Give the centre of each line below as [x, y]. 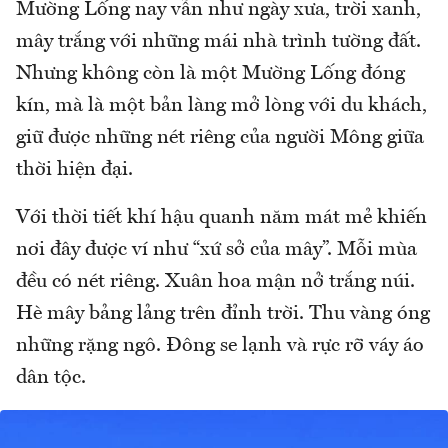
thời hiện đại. [77, 170]
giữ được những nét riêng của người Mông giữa [220, 138]
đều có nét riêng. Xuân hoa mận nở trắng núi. [215, 282]
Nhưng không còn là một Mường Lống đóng [210, 74]
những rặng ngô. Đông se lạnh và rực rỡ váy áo [220, 346]
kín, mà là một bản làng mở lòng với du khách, [221, 106]
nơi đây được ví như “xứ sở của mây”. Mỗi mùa [216, 250]
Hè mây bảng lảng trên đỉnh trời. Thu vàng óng [223, 314]
